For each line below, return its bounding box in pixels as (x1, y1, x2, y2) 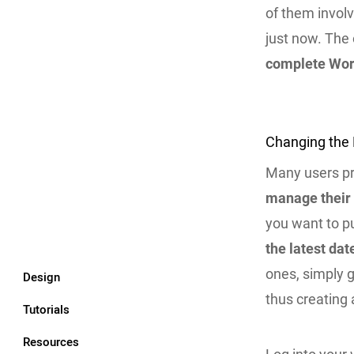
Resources (23, 333, 79, 351)
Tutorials (23, 300, 70, 318)
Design (23, 268, 60, 286)
